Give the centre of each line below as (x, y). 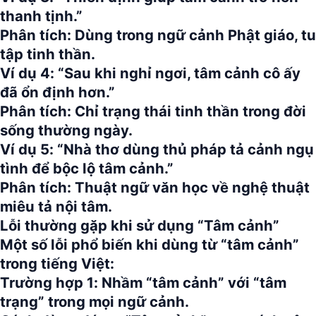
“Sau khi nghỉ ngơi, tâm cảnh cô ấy (177, 73)
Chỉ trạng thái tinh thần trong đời (189, 111)
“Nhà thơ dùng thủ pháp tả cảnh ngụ (184, 149)
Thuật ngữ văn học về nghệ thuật (190, 187)
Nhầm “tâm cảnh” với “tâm (192, 282)
